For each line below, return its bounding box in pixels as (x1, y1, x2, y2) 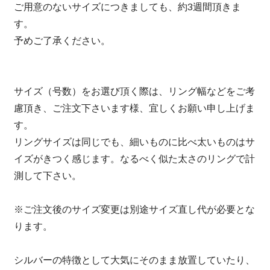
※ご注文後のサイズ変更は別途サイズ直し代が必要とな (13, 203, 255, 215)
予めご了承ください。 (13, 34, 110, 46)
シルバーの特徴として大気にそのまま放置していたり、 (13, 254, 255, 266)
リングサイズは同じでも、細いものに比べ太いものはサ (13, 136, 255, 148)
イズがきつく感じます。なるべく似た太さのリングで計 (13, 152, 255, 165)
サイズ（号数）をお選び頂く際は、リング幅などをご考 (13, 85, 255, 97)
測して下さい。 (13, 169, 81, 181)
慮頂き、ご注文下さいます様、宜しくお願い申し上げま (13, 102, 255, 114)
